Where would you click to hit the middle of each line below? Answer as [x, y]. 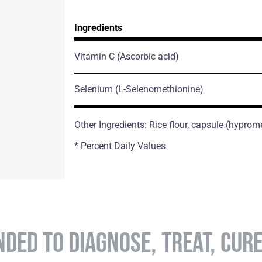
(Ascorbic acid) [148, 56]
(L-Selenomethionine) [159, 89]
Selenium [94, 89]
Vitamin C [95, 56]
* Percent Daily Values [120, 146]
